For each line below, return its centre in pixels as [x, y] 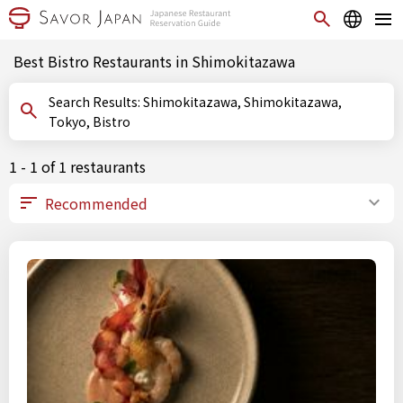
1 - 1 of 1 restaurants [77, 166]
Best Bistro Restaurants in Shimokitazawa [154, 61]
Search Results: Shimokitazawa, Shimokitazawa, [96, 102]
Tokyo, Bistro [90, 121]
